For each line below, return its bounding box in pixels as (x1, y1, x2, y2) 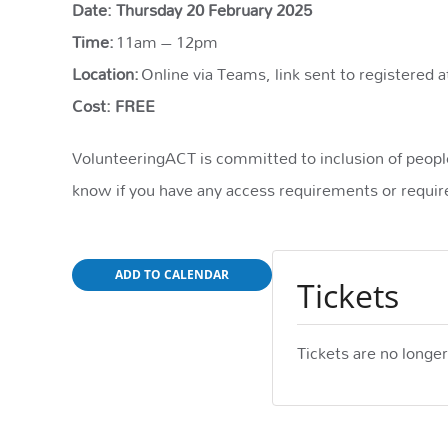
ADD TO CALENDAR (115, 266, 229, 284)
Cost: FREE (72, 89, 155, 123)
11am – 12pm (114, 25, 218, 59)
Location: (72, 57, 139, 91)
